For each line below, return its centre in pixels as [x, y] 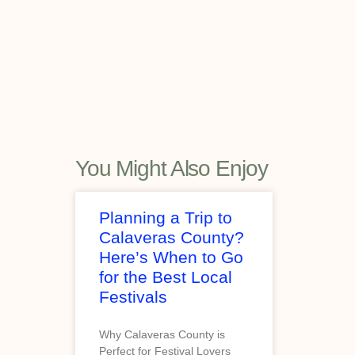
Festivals [133, 296]
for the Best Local [166, 277]
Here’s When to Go [171, 257]
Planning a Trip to [166, 217]
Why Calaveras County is [162, 334]
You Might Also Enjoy [172, 169]
